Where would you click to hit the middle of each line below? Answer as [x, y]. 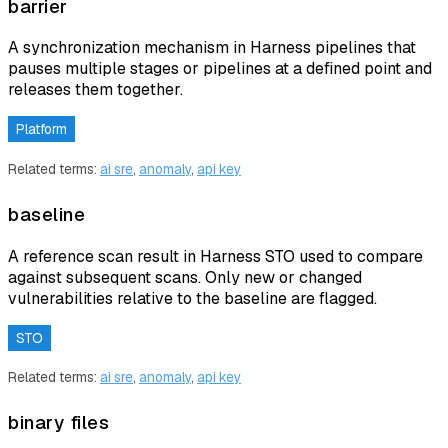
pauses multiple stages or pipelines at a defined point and [220, 69]
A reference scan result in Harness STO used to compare [215, 256]
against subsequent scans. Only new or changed [185, 277]
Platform [41, 129]
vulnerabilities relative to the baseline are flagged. [192, 298]
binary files [58, 423]
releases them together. [95, 90]
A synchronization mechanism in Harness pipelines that [212, 48]
